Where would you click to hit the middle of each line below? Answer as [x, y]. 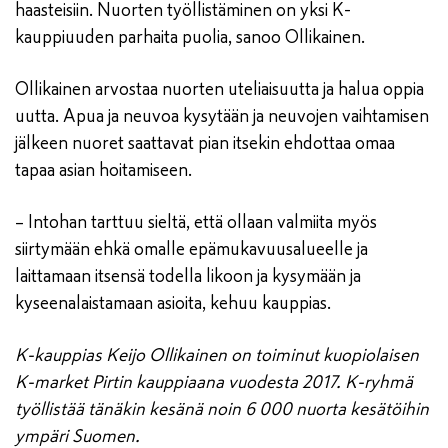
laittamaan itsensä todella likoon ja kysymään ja [188, 276]
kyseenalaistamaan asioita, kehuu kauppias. [173, 303]
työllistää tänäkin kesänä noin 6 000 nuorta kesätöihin [222, 409]
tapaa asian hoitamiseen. [103, 170]
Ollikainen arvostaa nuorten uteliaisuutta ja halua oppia [219, 89]
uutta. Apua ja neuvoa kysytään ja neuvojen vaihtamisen [222, 116]
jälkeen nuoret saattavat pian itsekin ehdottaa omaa [205, 143]
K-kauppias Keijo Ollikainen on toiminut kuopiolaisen [217, 355]
